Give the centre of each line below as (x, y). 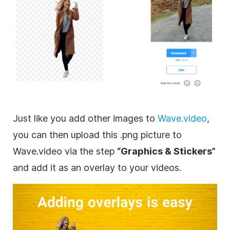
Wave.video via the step (65, 151)
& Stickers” (189, 151)
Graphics (142, 151)
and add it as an (48, 168)
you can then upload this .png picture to (97, 135)
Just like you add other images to (85, 119)
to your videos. (148, 168)
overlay (99, 168)
